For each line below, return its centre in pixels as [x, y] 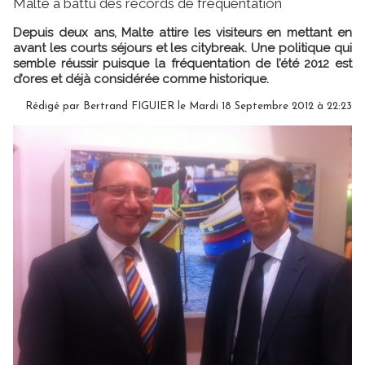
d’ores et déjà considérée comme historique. [141, 79]
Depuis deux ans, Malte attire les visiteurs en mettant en [182, 32]
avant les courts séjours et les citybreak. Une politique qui [182, 48]
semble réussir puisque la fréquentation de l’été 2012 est [182, 63]
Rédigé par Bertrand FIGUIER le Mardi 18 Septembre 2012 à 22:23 [189, 106]
